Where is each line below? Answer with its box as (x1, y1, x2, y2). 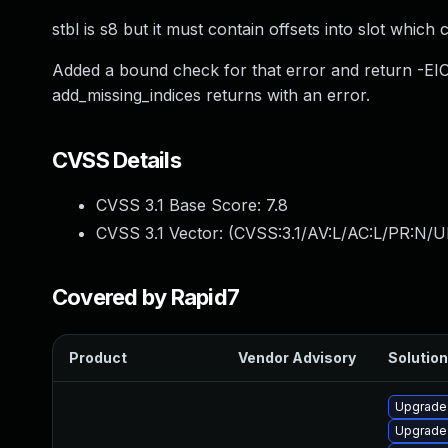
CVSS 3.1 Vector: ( (96, 223, 234, 243)
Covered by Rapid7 (52, 284, 240, 310)
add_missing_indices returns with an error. (52, 85, 370, 105)
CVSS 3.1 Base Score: (96, 195, 266, 215)
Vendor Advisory (238, 349, 356, 366)
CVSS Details (52, 147, 181, 173)
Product (69, 349, 127, 366)
